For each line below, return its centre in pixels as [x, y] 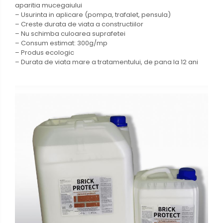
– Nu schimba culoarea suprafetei [70, 33]
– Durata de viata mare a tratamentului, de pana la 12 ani [107, 62]
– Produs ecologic [45, 52]
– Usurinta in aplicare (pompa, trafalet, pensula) [93, 14]
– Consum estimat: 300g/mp [61, 43]
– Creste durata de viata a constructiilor [79, 24]
